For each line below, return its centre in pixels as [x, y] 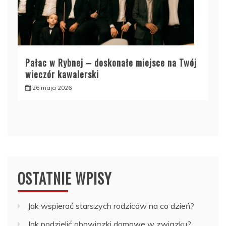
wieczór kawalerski [62, 74]
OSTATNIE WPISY [65, 179]
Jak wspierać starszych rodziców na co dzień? [111, 206]
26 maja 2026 [52, 88]
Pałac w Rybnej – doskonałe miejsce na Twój [111, 63]
